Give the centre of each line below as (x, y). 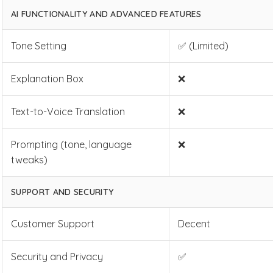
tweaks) (30, 160)
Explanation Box (48, 79)
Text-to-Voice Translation (68, 112)
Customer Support (53, 224)
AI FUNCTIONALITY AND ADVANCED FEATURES (106, 14)
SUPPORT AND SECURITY (62, 192)
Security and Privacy (57, 257)
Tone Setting (39, 46)
